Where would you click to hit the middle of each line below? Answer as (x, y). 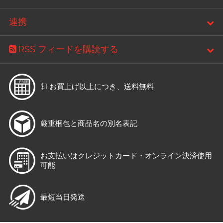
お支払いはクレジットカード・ (93, 156)
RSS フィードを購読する (68, 50)
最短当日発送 (63, 197)
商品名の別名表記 (108, 123)
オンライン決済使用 (178, 156)
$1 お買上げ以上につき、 (82, 87)
